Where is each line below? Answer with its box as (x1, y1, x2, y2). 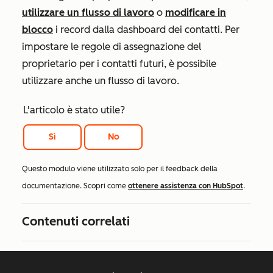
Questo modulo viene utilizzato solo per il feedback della (22, 164, 218, 173)
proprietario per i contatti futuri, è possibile (22, 57, 216, 69)
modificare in (165, 6, 226, 18)
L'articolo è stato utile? (23, 104, 125, 116)
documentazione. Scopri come (22, 181, 128, 190)
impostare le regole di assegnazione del (22, 40, 201, 52)
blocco (22, 23, 53, 35)
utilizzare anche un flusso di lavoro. (22, 74, 179, 87)
